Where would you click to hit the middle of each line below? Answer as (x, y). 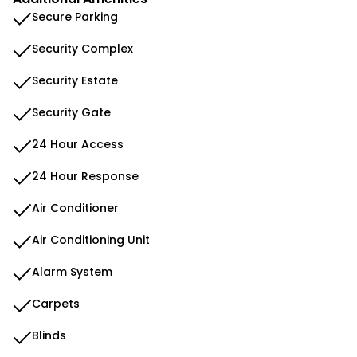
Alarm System (72, 272)
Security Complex (82, 49)
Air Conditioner (75, 208)
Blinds (49, 335)
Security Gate (71, 112)
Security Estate (75, 80)
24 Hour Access (78, 144)
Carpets (56, 304)
